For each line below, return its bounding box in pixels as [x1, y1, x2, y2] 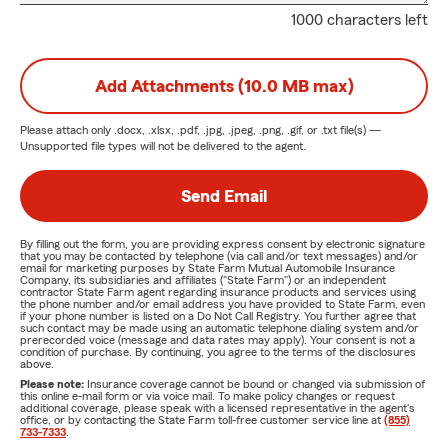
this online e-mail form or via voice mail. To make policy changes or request [20, 390, 395, 402]
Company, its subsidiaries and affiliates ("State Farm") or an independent [20, 274, 386, 286]
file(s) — [337, 124, 381, 136]
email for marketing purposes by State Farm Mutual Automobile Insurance [20, 262, 395, 274]
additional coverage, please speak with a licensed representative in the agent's [20, 402, 415, 414]
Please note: [20, 378, 87, 390]
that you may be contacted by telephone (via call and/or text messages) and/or [20, 250, 418, 262]
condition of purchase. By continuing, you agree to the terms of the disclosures [20, 346, 416, 358]
